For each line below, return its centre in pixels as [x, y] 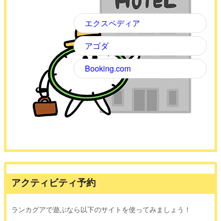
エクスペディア [112, 23]
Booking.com [108, 69]
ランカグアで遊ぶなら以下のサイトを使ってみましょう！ [101, 209]
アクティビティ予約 [54, 183]
